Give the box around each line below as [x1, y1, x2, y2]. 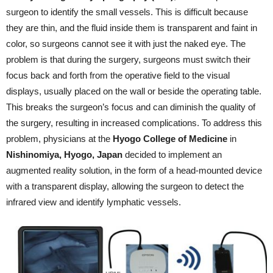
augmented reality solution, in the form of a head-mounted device [6, 165, 262, 175]
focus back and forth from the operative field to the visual [6, 69, 230, 80]
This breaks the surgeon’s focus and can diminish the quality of [6, 101, 255, 112]
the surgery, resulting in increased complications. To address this [6, 117, 262, 128]
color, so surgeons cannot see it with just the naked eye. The [6, 38, 246, 49]
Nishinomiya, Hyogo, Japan [6, 149, 122, 160]
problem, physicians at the [6, 133, 113, 144]
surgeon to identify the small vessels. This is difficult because [6, 6, 248, 17]
